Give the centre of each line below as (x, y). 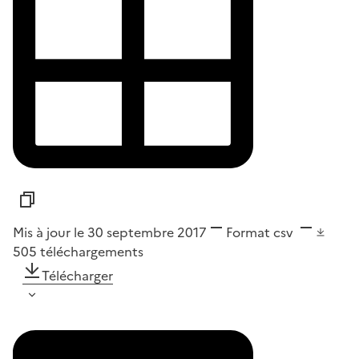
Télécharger (77, 275)
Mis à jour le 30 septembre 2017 (110, 232)
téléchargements (92, 251)
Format (248, 232)
